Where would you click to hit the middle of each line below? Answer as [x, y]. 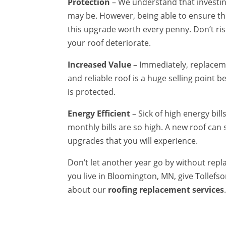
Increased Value [100, 65]
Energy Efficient [99, 114]
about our [88, 190]
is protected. [92, 92]
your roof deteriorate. [109, 43]
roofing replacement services [166, 190]
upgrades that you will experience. [133, 141]
